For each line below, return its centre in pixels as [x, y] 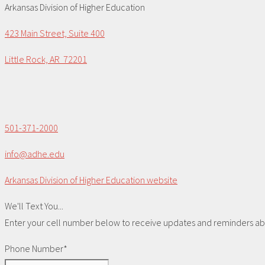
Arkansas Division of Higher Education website [91, 180]
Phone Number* [36, 249]
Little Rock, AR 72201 [46, 59]
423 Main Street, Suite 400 [55, 33]
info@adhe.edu [35, 154]
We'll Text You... [34, 206]
